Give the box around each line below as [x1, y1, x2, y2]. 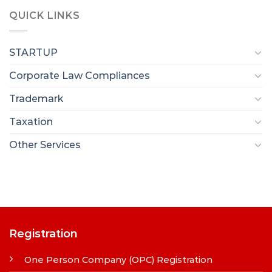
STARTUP [9, 46, 58, 58]
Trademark [9, 92, 63, 104]
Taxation [9, 115, 53, 127]
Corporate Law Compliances [9, 69, 150, 81]
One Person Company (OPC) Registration [24, 254, 212, 265]
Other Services [9, 138, 81, 151]
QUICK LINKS [9, 10, 80, 22]
